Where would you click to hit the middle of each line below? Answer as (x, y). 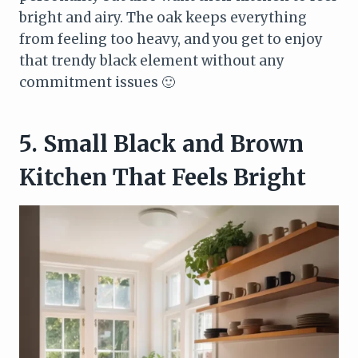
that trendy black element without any (152, 60)
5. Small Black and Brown (161, 143)
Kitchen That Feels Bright (163, 177)
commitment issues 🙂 (97, 82)
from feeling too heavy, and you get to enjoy (171, 39)
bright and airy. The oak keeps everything (163, 17)
